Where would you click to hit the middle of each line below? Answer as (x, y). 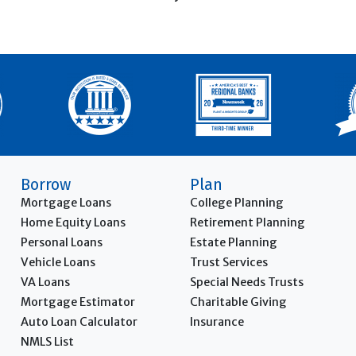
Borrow (45, 184)
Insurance (217, 321)
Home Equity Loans (73, 222)
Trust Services (228, 262)
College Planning (236, 202)
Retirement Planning (247, 222)
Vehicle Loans (58, 262)
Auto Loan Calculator (79, 321)
